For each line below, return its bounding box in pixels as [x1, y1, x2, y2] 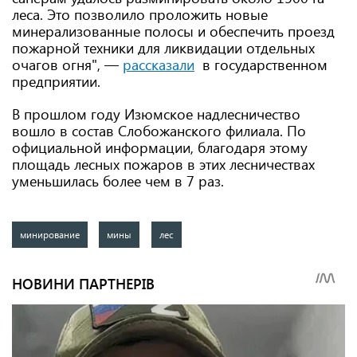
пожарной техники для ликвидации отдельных [12, 38, 315, 57]
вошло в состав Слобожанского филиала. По [12, 121, 306, 140]
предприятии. [12, 72, 100, 91]
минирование [20, 228, 80, 241]
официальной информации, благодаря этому [12, 138, 308, 157]
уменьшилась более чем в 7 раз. [12, 171, 224, 190]
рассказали [123, 55, 194, 74]
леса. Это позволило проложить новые [12, 5, 268, 24]
